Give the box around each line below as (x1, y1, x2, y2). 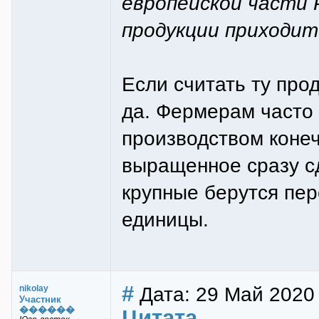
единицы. (122, 208, 209, 231)
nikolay (19, 283, 48, 293)
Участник (19, 294, 61, 305)
